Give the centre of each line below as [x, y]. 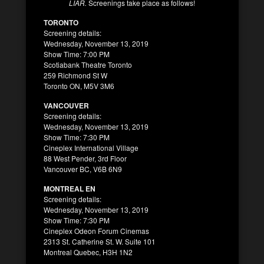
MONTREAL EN [70, 188]
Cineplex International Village [91, 147]
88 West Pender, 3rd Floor [85, 158]
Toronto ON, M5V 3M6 [79, 85]
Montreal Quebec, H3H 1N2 [88, 252]
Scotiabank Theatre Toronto [88, 64]
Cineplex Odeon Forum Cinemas [96, 230]
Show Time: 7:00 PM [77, 54]
